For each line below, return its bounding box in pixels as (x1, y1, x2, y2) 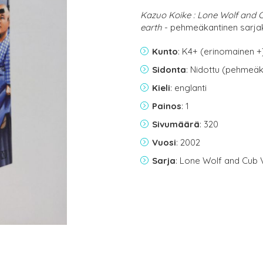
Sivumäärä (152, 119, 200, 130)
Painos (152, 100, 181, 112)
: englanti (170, 82, 207, 93)
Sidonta (152, 64, 186, 75)
